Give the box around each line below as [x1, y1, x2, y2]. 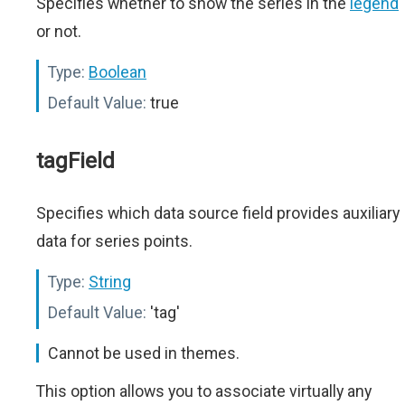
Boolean [89, 62, 146, 82]
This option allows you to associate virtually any [36, 381, 372, 401]
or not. [36, 22, 81, 42]
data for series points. [36, 231, 193, 251]
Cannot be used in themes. [48, 344, 240, 363]
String [89, 272, 131, 292]
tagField [36, 148, 115, 174]
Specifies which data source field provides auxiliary [36, 203, 400, 223]
